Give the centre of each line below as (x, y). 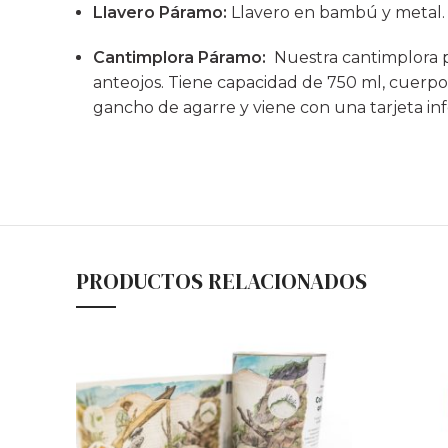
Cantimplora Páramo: (181, 58)
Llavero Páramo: (162, 13)
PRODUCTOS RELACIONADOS (221, 281)
